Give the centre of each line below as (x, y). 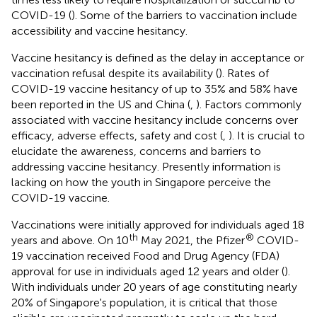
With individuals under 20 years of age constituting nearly (154, 287)
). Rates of (244, 73)
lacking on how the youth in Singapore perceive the (141, 182)
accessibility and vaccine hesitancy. (99, 30)
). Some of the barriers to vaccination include (184, 15)
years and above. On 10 (70, 240)
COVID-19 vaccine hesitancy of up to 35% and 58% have (155, 88)
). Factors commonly (249, 104)
